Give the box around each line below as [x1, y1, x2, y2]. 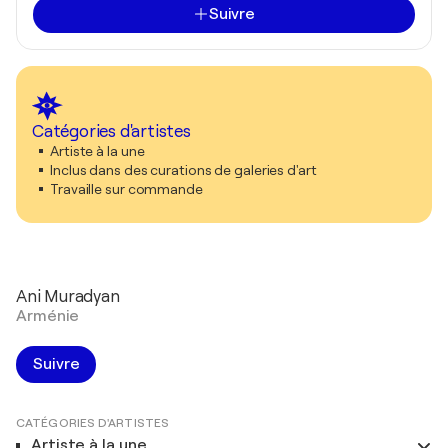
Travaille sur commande [50, 180, 203, 197]
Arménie [16, 306, 80, 325]
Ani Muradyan [16, 286, 120, 306]
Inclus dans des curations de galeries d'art [50, 161, 317, 178]
